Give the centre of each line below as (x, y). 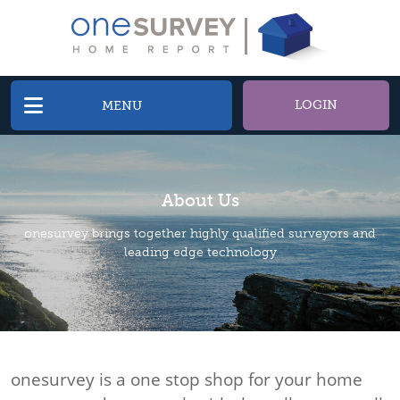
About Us (200, 200)
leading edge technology (200, 252)
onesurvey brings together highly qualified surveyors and (200, 233)
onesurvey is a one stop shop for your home (187, 379)
